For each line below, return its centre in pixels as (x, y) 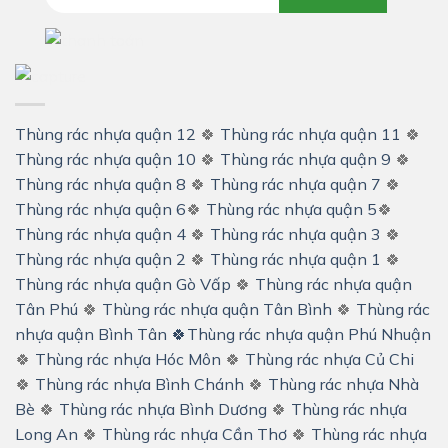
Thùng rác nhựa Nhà (343, 384)
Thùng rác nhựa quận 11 (310, 134)
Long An (46, 434)
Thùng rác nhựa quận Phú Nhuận (309, 334)
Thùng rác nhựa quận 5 (291, 209)
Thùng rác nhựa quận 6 (100, 209)
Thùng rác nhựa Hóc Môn (128, 359)
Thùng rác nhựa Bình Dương (163, 409)
